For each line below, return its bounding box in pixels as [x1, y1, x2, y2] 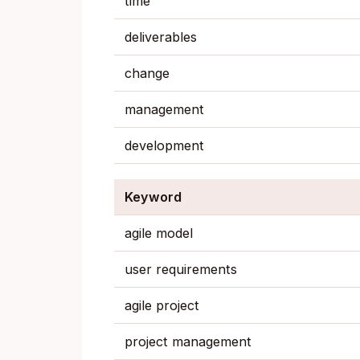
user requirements [124, 261, 237, 278]
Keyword [124, 189, 182, 206]
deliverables [124, 28, 197, 45]
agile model [124, 225, 193, 242]
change [124, 64, 170, 81]
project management [124, 333, 252, 350]
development [124, 137, 204, 153]
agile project [124, 297, 199, 314]
